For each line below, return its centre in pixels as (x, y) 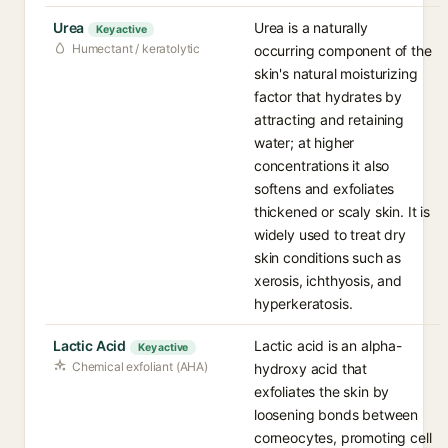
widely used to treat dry (330, 234)
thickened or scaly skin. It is (342, 211)
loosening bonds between (336, 414)
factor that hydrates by (328, 96)
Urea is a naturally (311, 27)
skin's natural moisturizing (336, 73)
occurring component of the (343, 50)
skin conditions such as (328, 257)
